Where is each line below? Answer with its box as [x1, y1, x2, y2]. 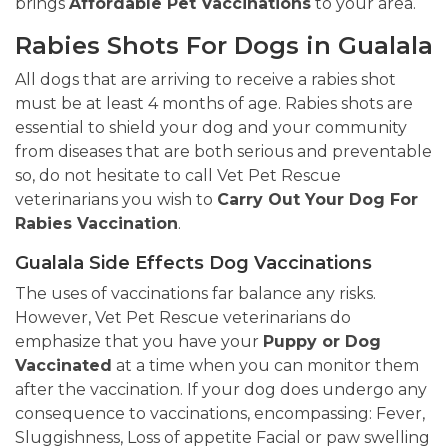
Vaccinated [15, 356, 112, 376]
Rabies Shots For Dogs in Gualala [15, 31, 433, 61]
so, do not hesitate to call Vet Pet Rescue [15, 166, 341, 186]
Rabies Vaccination [15, 214, 178, 234]
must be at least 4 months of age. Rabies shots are [15, 94, 413, 114]
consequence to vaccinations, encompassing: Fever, [15, 404, 425, 424]
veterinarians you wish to [15, 190, 217, 210]
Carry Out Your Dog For [217, 190, 418, 210]
